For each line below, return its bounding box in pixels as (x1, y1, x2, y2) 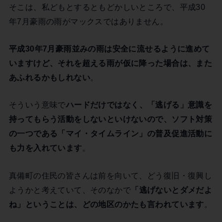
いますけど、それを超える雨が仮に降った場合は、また (8, 58, 213, 67)
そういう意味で (8, 100, 66, 110)
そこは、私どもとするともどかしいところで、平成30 (8, 2, 206, 11)
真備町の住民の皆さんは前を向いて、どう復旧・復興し (8, 170, 213, 180)
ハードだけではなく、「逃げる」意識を (65, 100, 213, 110)
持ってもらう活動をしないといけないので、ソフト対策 (8, 114, 213, 124)
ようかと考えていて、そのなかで (8, 185, 131, 194)
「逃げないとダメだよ (131, 185, 213, 194)
